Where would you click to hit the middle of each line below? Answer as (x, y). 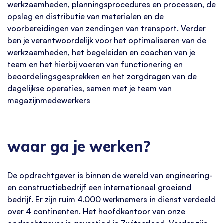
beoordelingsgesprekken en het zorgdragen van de (102, 76)
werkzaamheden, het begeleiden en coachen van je (101, 52)
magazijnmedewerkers (49, 100)
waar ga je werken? (79, 147)
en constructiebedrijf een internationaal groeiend (99, 187)
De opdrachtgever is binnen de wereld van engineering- (110, 175)
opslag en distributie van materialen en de (86, 16)
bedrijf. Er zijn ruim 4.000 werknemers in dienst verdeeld (111, 199)
